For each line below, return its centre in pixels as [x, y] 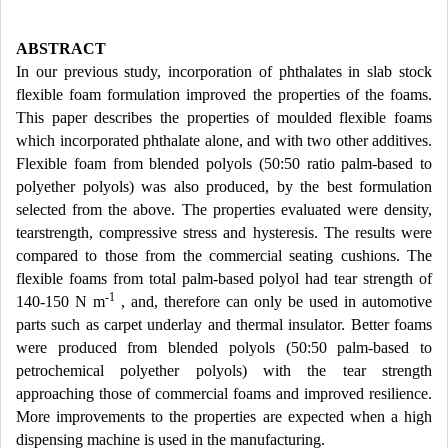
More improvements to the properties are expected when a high [224, 416]
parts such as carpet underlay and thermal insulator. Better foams [224, 324]
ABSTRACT [61, 48]
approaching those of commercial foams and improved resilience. [224, 393]
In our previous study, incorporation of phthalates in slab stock [224, 71]
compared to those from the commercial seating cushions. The [224, 255]
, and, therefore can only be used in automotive [273, 301]
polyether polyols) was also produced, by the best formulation [224, 186]
